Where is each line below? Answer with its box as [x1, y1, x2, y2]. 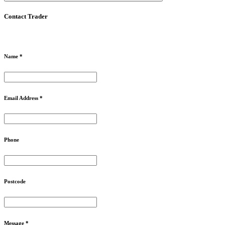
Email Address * [4, 95, 43, 101]
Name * [4, 53, 23, 60]
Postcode [4, 178, 26, 184]
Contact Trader [4, 12, 48, 20]
